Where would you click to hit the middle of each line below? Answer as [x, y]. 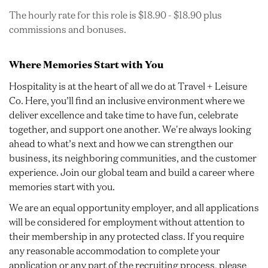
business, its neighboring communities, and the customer [133, 158]
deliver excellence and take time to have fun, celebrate [124, 115]
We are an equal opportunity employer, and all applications [134, 207]
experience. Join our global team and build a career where [132, 172]
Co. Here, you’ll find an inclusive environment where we [127, 100]
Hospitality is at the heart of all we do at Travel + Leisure [128, 86]
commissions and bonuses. [68, 30]
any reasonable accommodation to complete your [115, 250]
